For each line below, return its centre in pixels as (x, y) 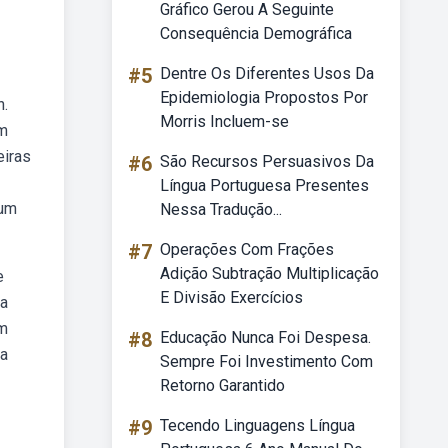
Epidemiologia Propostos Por (264, 97)
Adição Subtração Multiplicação (269, 273)
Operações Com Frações (247, 249)
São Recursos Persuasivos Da (267, 161)
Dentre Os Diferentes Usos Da (267, 73)
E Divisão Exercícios (231, 297)
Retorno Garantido (222, 385)
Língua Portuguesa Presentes (264, 185)
